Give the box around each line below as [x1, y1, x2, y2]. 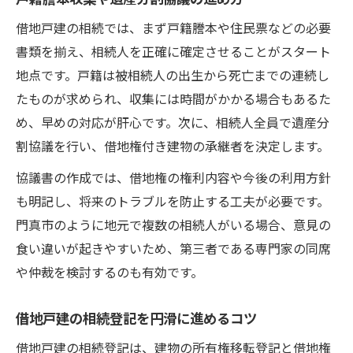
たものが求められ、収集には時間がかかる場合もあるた [16, 88, 331, 108]
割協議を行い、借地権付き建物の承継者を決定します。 [16, 136, 329, 155]
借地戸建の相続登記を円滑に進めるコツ [16, 307, 257, 328]
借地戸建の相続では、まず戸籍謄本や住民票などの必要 [16, 17, 331, 37]
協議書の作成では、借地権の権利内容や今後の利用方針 [16, 167, 331, 187]
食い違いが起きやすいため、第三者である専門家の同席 [16, 238, 331, 258]
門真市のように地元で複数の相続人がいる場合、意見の [16, 214, 331, 234]
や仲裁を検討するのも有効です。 [16, 262, 203, 281]
